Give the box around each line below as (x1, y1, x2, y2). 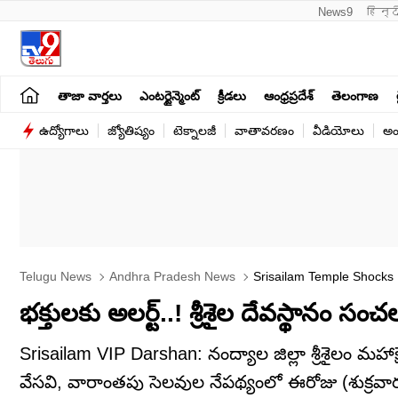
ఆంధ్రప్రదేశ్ (264, 88, 314, 103)
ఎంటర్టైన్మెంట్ (139, 88, 200, 103)
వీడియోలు (313, 123, 364, 138)
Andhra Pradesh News (106, 269, 235, 283)
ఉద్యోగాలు (39, 123, 89, 138)
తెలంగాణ (331, 88, 378, 103)
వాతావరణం (235, 123, 294, 138)
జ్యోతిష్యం (107, 123, 155, 138)
